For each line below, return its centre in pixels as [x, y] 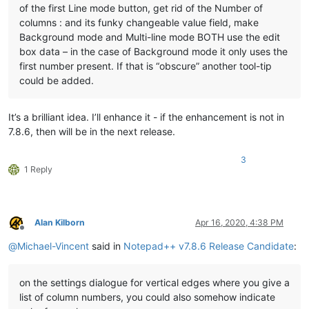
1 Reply [38, 170]
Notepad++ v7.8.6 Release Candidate [209, 246]
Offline [34, 233]
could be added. [57, 81]
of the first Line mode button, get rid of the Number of [141, 8]
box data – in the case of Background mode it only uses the [153, 52]
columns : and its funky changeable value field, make [139, 23]
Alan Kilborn [60, 223]
